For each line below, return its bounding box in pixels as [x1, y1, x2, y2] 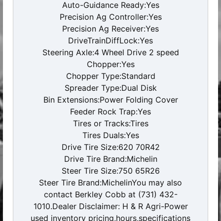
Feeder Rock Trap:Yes [70, 106, 151, 116]
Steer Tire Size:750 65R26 [61, 165, 160, 176]
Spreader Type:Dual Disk [64, 82, 157, 93]
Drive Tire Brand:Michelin [64, 153, 157, 164]
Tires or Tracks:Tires [73, 118, 148, 128]
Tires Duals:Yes [82, 130, 139, 140]
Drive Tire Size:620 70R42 [61, 142, 160, 152]
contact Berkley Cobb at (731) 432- [43, 189, 178, 199]
